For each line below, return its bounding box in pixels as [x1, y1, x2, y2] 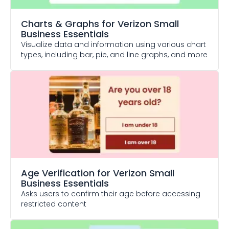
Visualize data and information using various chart [21, 39, 206, 50]
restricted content [21, 199, 86, 209]
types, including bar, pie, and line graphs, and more [21, 50, 208, 60]
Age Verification [21, 167, 95, 179]
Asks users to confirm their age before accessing [21, 189, 200, 199]
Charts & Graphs [21, 17, 99, 30]
